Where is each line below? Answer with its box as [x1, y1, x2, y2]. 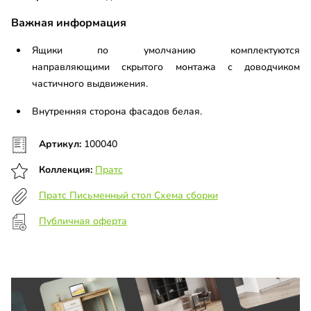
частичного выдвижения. [32, 77, 148, 91]
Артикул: [39, 137, 84, 151]
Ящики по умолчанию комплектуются [32, 44, 300, 58]
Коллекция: [39, 163, 95, 177]
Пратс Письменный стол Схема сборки [39, 189, 218, 203]
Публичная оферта [39, 215, 127, 228]
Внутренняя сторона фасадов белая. [32, 105, 205, 119]
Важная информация [11, 15, 126, 31]
